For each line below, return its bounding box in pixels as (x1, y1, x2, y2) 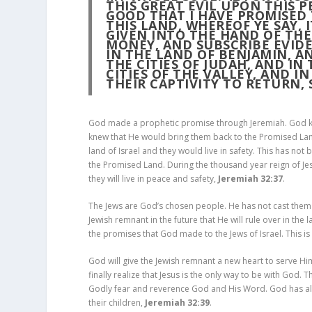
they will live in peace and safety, (88, 172, 219, 185)
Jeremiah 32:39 (145, 297, 210, 309)
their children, (88, 297, 146, 309)
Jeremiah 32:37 (218, 172, 283, 185)
